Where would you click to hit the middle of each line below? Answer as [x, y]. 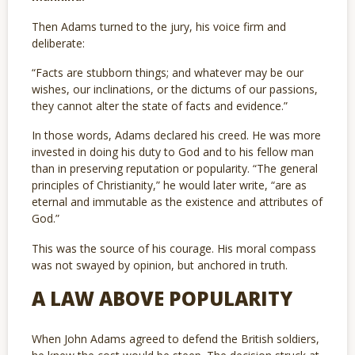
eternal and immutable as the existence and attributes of [177, 202]
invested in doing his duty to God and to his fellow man [173, 152]
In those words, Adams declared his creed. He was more [176, 136]
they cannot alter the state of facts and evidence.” [160, 106]
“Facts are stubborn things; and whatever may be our [168, 73]
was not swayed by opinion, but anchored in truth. [160, 265]
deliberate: [58, 43]
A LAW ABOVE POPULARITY [162, 299]
